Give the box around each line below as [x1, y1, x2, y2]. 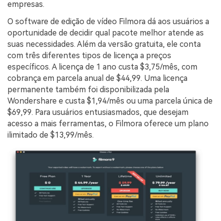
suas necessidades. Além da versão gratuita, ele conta [7, 39, 201, 49]
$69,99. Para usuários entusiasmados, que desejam [7, 108, 188, 117]
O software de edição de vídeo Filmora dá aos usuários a [7, 17, 209, 27]
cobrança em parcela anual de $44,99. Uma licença [7, 74, 187, 83]
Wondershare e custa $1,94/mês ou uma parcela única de [7, 96, 213, 106]
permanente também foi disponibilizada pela [7, 85, 169, 95]
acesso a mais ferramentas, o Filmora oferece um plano [7, 119, 209, 129]
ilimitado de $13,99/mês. [7, 130, 94, 140]
